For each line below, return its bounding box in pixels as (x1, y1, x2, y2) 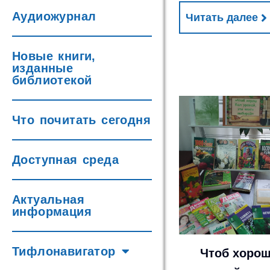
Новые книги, (12, 49, 96, 63)
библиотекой (12, 74, 92, 87)
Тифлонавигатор (12, 245, 116, 258)
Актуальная (12, 193, 85, 206)
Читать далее (186, 11, 259, 24)
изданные (12, 61, 74, 75)
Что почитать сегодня (12, 113, 151, 127)
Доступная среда (12, 153, 119, 166)
